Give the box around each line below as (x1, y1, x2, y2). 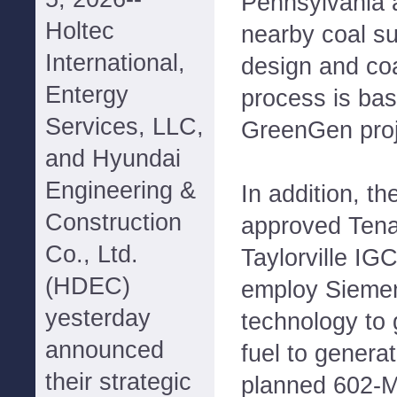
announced (45, 337, 164, 363)
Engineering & (45, 177, 196, 204)
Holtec (45, 18, 114, 44)
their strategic (45, 369, 191, 395)
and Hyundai (45, 145, 181, 172)
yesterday (45, 305, 151, 331)
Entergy (45, 82, 128, 108)
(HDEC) (45, 273, 130, 300)
